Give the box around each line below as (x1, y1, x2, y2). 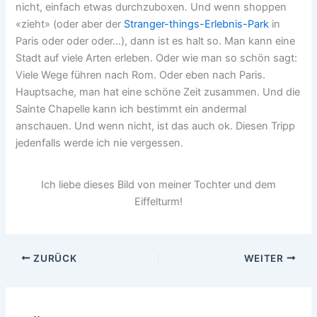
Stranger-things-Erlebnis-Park (124, 17, 270, 30)
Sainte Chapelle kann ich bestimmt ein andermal (16, 102, 247, 115)
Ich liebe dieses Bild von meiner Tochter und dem (41, 178, 276, 191)
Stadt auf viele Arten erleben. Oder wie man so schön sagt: (16, 51, 298, 64)
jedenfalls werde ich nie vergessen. (16, 136, 184, 149)
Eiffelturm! (134, 195, 183, 208)
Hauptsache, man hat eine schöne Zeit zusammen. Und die (16, 85, 301, 98)
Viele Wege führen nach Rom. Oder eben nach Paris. (16, 68, 266, 81)
